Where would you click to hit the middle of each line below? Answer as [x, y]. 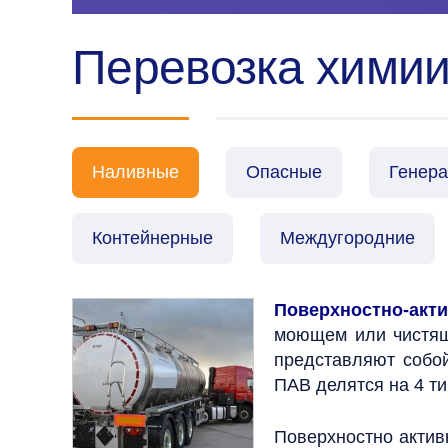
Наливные [135, 172]
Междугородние [347, 238]
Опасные [284, 172]
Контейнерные [152, 238]
